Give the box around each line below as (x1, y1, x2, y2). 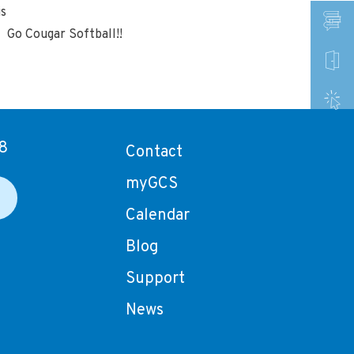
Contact (126, 142, 183, 163)
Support (126, 269, 186, 289)
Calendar (126, 205, 190, 226)
